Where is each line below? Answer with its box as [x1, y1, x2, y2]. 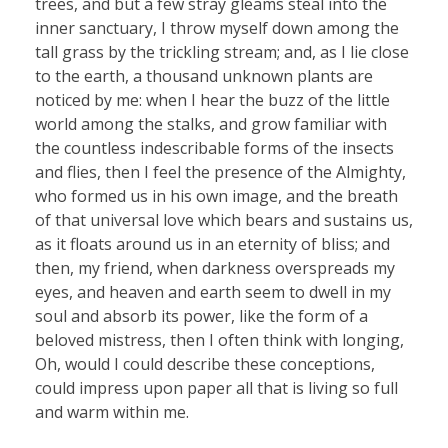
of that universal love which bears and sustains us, [35, 209, 413, 232]
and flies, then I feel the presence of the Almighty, [35, 161, 406, 184]
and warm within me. [35, 401, 189, 424]
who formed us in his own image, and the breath [35, 185, 398, 208]
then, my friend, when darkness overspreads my [35, 257, 395, 280]
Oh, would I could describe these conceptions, [35, 353, 375, 376]
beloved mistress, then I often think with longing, [35, 329, 404, 352]
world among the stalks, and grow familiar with [35, 113, 387, 136]
